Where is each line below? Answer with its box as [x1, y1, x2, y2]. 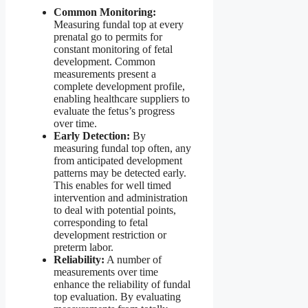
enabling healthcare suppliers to [54, 92, 190, 104]
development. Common [54, 55, 155, 67]
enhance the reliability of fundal [54, 278, 190, 290]
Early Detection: [54, 129, 130, 142]
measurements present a [54, 67, 156, 80]
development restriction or [54, 228, 166, 241]
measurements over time [54, 265, 158, 278]
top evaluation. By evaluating [54, 290, 181, 302]
